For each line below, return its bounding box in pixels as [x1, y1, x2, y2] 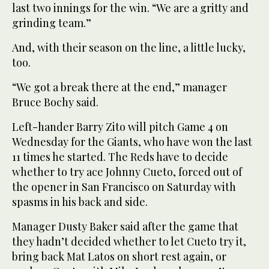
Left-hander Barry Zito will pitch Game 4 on [12, 119, 228, 134]
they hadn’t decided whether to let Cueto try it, [12, 234, 246, 249]
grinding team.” [12, 15, 91, 30]
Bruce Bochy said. [12, 94, 98, 109]
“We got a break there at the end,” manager [12, 79, 227, 94]
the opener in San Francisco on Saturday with [12, 179, 236, 194]
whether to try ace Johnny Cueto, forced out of [12, 164, 242, 179]
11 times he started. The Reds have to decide [12, 149, 228, 164]
